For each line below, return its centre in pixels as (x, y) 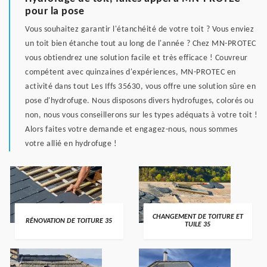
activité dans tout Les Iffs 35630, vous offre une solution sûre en (140, 87)
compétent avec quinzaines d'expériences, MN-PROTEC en (131, 72)
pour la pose (55, 12)
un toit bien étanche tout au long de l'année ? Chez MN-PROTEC (141, 44)
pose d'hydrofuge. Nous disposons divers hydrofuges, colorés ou (139, 101)
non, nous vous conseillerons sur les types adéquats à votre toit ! (141, 115)
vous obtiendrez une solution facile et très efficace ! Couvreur (136, 58)
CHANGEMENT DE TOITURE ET (198, 217)
